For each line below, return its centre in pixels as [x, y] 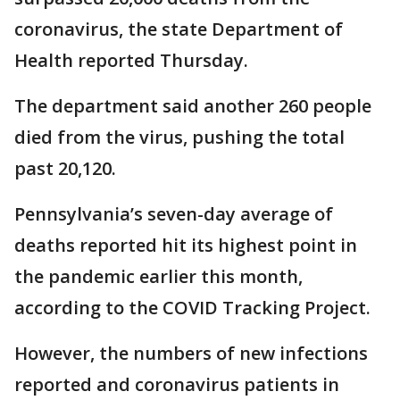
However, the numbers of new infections [191, 353]
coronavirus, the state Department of [179, 29]
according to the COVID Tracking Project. [192, 308]
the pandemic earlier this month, [158, 276]
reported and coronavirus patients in [177, 384]
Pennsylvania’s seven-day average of [174, 214]
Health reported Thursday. [131, 60]
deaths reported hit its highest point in [186, 245]
